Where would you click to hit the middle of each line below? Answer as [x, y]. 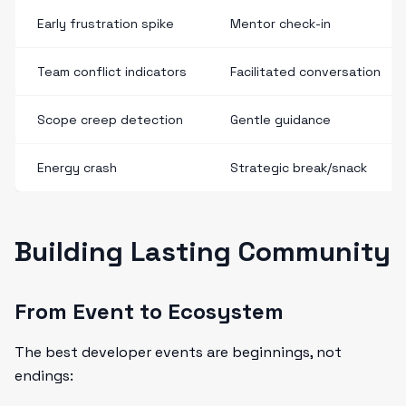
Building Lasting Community [203, 251]
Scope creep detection [110, 120]
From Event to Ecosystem [149, 311]
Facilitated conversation [305, 72]
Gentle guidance [280, 120]
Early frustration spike [106, 24]
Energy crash [77, 168]
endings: [44, 376]
